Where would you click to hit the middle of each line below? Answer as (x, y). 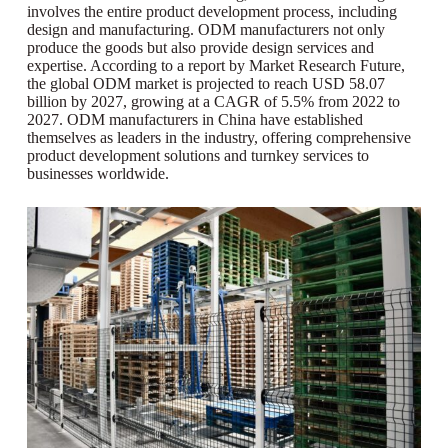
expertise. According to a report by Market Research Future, (215, 66)
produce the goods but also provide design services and (200, 48)
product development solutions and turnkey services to (197, 156)
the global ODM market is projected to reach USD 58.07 (205, 84)
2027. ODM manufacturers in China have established (194, 120)
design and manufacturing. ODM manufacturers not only (205, 30)
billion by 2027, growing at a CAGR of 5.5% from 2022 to (213, 102)
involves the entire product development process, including (211, 12)
